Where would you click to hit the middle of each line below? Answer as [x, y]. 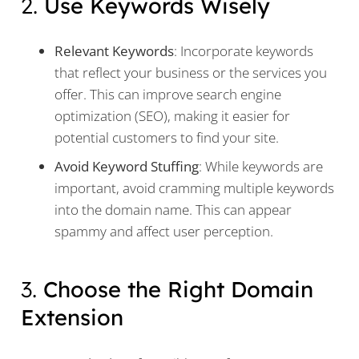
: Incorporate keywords [244, 51]
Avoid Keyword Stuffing [127, 166]
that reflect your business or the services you [191, 73]
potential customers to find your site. [167, 138]
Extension [72, 318]
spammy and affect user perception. [164, 231]
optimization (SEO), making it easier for [172, 116]
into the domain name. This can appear [173, 209]
